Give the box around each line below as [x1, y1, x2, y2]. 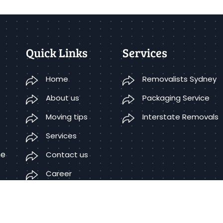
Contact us [46, 149, 88, 160]
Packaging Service [142, 92, 210, 103]
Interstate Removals [142, 111, 219, 122]
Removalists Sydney [142, 73, 217, 84]
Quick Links [26, 44, 88, 61]
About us [46, 92, 79, 103]
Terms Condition [46, 187, 108, 198]
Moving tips [46, 111, 88, 122]
